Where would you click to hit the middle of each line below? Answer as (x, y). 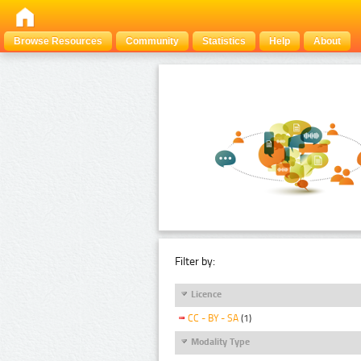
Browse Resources (58, 41)
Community (152, 41)
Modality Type (220, 341)
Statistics (224, 41)
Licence (206, 294)
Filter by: (195, 261)
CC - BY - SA (213, 319)
